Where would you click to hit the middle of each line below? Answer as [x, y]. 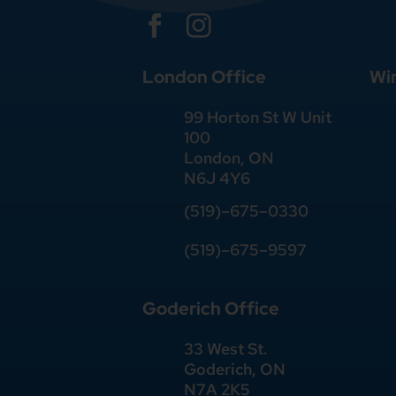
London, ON [229, 157]
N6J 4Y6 [217, 178]
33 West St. [226, 348]
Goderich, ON [235, 369]
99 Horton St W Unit [258, 117]
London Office [205, 76]
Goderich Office [211, 308]
